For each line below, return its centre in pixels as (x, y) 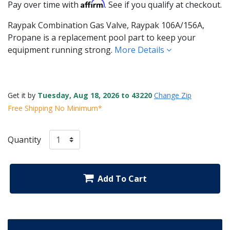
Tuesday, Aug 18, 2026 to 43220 (95, 95)
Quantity (24, 139)
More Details (140, 50)
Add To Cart (122, 179)
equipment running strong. (61, 50)
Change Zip (173, 95)
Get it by (23, 95)
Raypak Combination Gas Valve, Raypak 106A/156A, (106, 25)
